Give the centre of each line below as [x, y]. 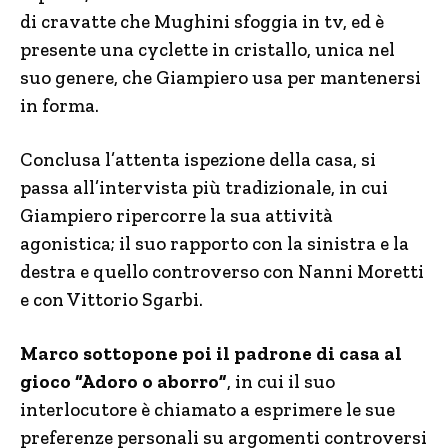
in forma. [59, 105]
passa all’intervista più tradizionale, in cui [204, 187]
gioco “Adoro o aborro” [123, 381]
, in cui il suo [281, 381]
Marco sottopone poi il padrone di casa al [211, 353]
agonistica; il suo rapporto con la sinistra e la [214, 243]
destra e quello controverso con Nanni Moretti [222, 271]
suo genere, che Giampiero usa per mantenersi [220, 77]
